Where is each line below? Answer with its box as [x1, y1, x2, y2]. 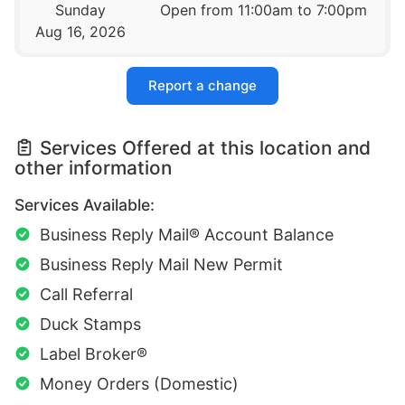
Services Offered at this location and [40, 137, 371, 160]
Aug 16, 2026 [35, 22, 127, 41]
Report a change [148, 77, 257, 95]
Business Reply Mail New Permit [40, 255, 283, 275]
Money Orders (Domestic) [40, 374, 239, 394]
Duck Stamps [40, 315, 141, 334]
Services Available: [14, 195, 155, 215]
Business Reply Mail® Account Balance [40, 225, 334, 245]
